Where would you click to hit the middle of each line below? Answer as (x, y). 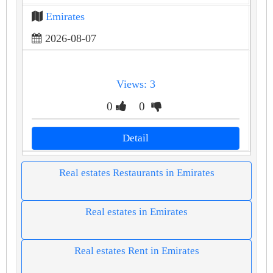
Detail (136, 138)
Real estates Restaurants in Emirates (136, 172)
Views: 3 (136, 84)
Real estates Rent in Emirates (136, 250)
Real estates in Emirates (136, 211)
